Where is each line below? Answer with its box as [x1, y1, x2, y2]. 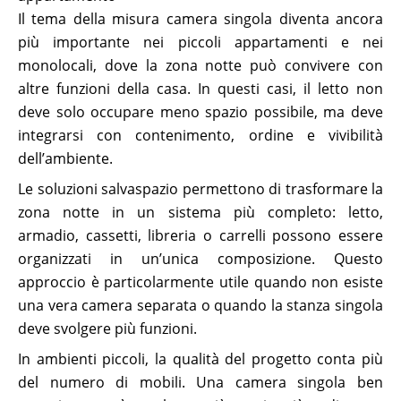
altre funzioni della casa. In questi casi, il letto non [18, 79, 383, 98]
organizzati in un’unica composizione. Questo [18, 249, 383, 269]
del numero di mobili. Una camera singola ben [18, 372, 383, 392]
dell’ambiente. [18, 149, 113, 168]
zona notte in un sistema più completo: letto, [18, 202, 383, 222]
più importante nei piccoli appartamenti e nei [18, 32, 383, 52]
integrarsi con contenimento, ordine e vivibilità [18, 125, 383, 145]
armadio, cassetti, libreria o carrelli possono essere [18, 226, 383, 245]
